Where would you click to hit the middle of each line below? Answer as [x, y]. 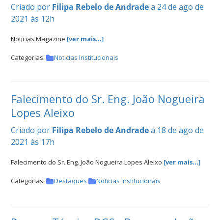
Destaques [70, 180]
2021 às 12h [33, 18]
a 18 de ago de [177, 130]
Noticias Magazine [39, 39]
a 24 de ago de [177, 7]
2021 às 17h [33, 142]
